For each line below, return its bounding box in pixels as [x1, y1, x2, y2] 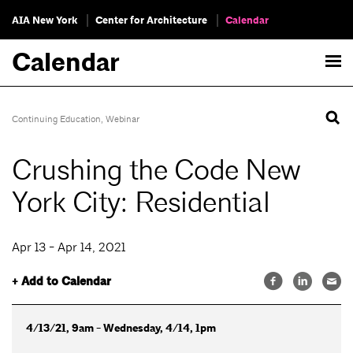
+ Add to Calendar [12, 273, 111, 290]
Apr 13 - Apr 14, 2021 [12, 240, 125, 255]
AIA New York [12, 13, 77, 28]
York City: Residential [12, 184, 269, 221]
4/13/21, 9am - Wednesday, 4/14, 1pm [25, 320, 216, 336]
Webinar [106, 113, 139, 125]
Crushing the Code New [12, 152, 301, 189]
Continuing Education [12, 113, 101, 125]
